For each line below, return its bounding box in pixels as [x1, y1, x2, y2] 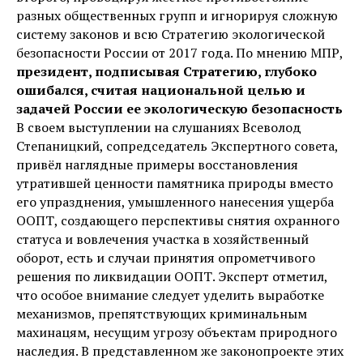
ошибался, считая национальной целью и [16, 80, 305, 99]
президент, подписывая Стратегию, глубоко [16, 62, 317, 80]
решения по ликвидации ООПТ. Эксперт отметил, [16, 267, 327, 285]
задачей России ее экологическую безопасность [16, 99, 343, 117]
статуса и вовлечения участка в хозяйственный [16, 229, 309, 248]
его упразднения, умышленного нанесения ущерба [16, 192, 334, 211]
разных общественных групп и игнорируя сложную [16, 6, 338, 24]
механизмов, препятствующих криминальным [16, 304, 307, 322]
